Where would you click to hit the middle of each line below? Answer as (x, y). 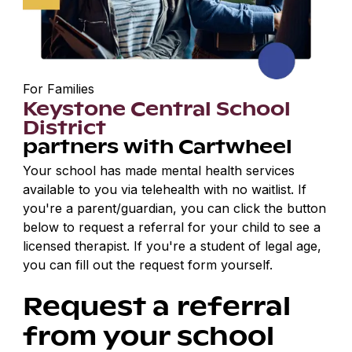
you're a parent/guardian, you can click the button (175, 209)
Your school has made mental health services (159, 171)
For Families (59, 89)
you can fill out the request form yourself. (148, 265)
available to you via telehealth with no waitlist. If (165, 190)
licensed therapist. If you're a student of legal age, (172, 246)
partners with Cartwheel (158, 146)
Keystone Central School (157, 108)
